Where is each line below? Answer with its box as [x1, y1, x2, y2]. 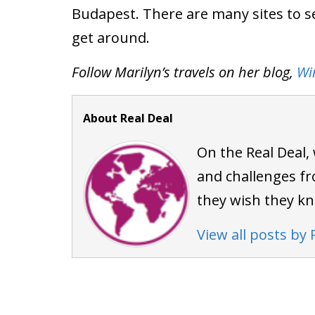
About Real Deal [83, 110, 173, 126]
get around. [72, 27, 150, 47]
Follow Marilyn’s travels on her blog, [72, 62, 297, 82]
